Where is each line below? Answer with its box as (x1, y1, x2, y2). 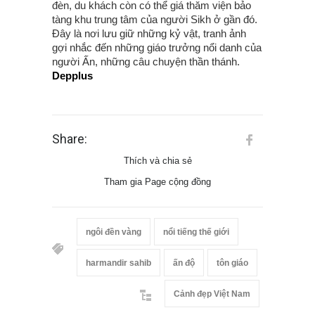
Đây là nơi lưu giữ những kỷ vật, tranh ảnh (52, 27, 246, 39)
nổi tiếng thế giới (163, 227, 229, 237)
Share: (52, 131, 87, 146)
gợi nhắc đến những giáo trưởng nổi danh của (52, 41, 262, 53)
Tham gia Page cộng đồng (104, 176, 211, 187)
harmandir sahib (86, 258, 151, 268)
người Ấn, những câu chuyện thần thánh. (52, 56, 240, 67)
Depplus (52, 70, 93, 82)
